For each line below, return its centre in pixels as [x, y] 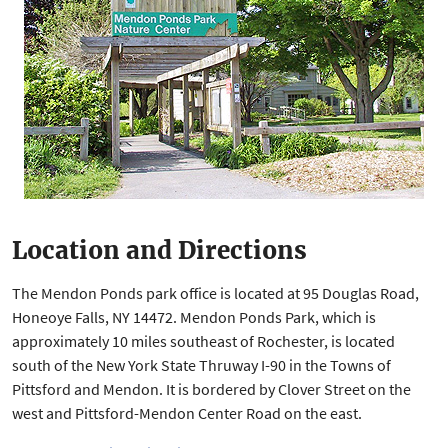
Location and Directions [159, 250]
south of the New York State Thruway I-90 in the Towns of [201, 365]
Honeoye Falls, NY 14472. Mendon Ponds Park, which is [194, 317]
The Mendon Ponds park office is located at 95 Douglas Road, [215, 293]
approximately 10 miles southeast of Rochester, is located [203, 341]
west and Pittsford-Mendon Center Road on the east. [187, 413]
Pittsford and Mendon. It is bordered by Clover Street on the [211, 389]
